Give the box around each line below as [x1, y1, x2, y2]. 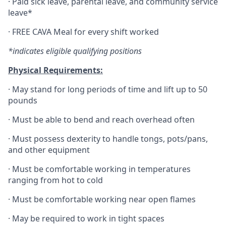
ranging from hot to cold [8, 175, 103, 186]
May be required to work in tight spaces [12, 213, 164, 224]
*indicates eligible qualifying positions [8, 45, 142, 56]
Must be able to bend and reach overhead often [12, 114, 195, 125]
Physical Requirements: [8, 65, 103, 76]
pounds [8, 95, 37, 106]
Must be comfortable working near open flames [12, 194, 196, 205]
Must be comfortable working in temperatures [12, 163, 191, 175]
